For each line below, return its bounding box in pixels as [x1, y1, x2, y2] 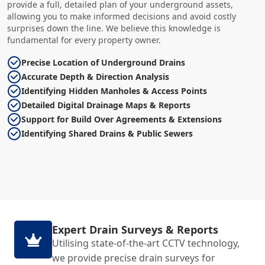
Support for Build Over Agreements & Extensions [21, 114, 222, 125]
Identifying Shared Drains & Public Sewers [21, 128, 193, 139]
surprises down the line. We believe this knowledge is [7, 22, 221, 34]
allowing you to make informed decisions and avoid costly [7, 11, 236, 22]
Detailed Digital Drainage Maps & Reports [21, 99, 190, 111]
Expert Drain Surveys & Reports [52, 222, 218, 237]
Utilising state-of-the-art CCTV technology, [52, 237, 240, 250]
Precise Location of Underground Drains [21, 57, 185, 68]
